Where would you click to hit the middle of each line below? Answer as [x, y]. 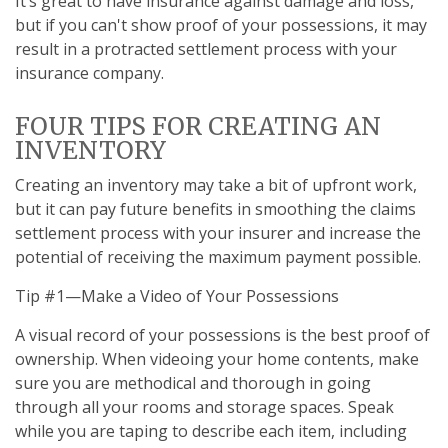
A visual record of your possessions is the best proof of [222, 335]
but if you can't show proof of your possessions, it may [221, 25]
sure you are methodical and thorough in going [193, 383]
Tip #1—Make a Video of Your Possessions [177, 296]
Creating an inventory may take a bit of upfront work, [216, 185]
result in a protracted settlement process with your [206, 49]
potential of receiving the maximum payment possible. [218, 257]
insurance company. [89, 73]
